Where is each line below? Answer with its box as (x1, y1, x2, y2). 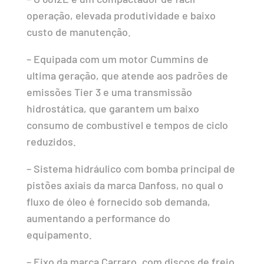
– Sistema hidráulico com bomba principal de (26, 161, 235, 175)
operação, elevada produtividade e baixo (26, 8, 216, 22)
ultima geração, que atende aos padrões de (26, 68, 228, 82)
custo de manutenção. (26, 25, 131, 38)
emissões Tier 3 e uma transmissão (26, 85, 192, 98)
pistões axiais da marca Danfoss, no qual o (26, 178, 223, 192)
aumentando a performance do (26, 211, 170, 225)
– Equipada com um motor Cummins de (26, 52, 209, 65)
